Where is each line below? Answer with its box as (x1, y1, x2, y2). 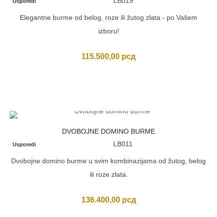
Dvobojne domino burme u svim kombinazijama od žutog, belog (11, 157, 206, 165)
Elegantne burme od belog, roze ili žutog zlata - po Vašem (20, 14, 197, 21)
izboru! (98, 27, 119, 35)
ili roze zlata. (89, 170, 128, 178)
